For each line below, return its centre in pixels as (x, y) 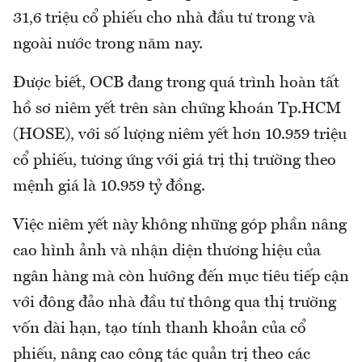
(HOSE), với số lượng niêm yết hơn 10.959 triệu (180, 135)
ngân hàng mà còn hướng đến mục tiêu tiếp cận (181, 278)
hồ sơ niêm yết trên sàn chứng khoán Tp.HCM (177, 109)
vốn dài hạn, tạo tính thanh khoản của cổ (160, 329)
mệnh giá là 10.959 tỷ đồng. (109, 187)
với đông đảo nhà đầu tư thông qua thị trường (175, 303)
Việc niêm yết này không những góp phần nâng (180, 226)
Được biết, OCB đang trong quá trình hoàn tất (176, 84)
